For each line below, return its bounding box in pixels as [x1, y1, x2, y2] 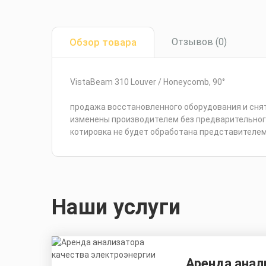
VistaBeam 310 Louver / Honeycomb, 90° [70, 77, 225, 87]
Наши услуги [52, 195, 181, 220]
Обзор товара [69, 36, 137, 48]
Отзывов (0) [172, 36, 227, 47]
